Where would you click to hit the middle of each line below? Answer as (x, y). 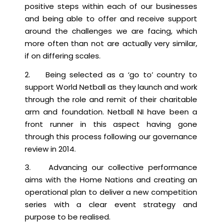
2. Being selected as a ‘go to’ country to (111, 74)
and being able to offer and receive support (111, 18)
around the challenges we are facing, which (111, 31)
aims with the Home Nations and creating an (111, 180)
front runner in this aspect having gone (111, 124)
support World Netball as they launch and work (111, 87)
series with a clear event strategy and (111, 205)
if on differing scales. (63, 55)
